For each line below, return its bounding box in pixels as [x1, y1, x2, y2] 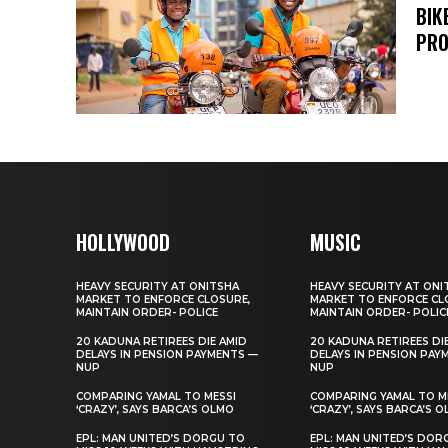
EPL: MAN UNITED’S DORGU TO [76, 431, 245, 445]
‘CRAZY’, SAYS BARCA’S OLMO [76, 402, 234, 416]
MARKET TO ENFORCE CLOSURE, [76, 292, 250, 306]
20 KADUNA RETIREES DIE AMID [76, 334, 247, 348]
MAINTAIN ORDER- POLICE [76, 305, 218, 319]
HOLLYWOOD [76, 226, 170, 257]
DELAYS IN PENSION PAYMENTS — [76, 347, 258, 361]
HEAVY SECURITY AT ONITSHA [76, 279, 239, 293]
